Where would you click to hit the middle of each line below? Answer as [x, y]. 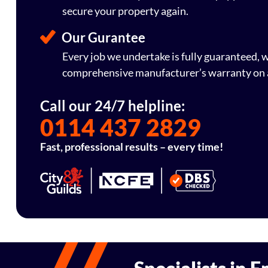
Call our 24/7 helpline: [112, 106]
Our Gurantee [103, 38]
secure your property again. [125, 10]
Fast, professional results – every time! [132, 147]
